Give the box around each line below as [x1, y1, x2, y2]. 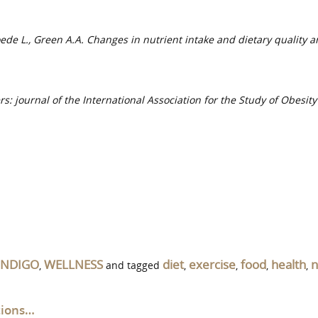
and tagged [103, 258, 163, 272]
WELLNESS [44, 256, 103, 273]
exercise [189, 256, 236, 273]
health [271, 256, 306, 273]
